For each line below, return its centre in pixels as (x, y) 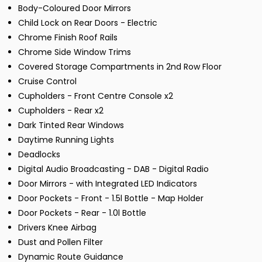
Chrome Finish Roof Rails (68, 38)
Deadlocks (39, 155)
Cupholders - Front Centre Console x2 (96, 96)
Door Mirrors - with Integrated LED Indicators (108, 184)
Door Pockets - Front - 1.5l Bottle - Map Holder (111, 199)
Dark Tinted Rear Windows (71, 125)
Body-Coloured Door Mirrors (75, 8)
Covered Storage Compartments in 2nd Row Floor (120, 67)
